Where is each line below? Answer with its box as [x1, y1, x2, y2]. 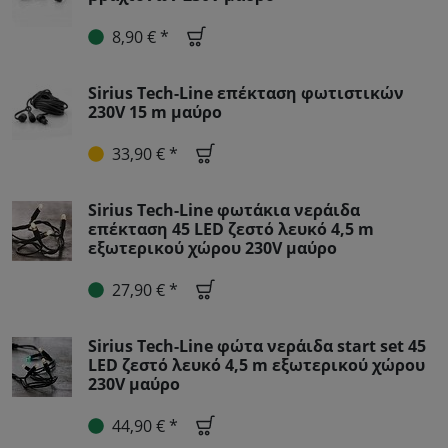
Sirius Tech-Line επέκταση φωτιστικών [88, 82, 404, 104]
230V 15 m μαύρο [88, 101, 222, 123]
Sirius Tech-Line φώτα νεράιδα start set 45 [88, 335, 426, 357]
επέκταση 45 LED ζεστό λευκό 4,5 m [88, 218, 374, 240]
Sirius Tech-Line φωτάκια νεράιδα [88, 199, 360, 221]
